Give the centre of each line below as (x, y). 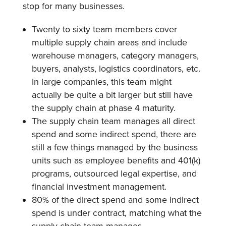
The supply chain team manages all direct (113, 121)
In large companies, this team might (101, 81)
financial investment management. (100, 186)
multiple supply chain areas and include (109, 42)
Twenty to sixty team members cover (104, 29)
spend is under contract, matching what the (117, 213)
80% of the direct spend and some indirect (115, 200)
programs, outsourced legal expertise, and (114, 173)
